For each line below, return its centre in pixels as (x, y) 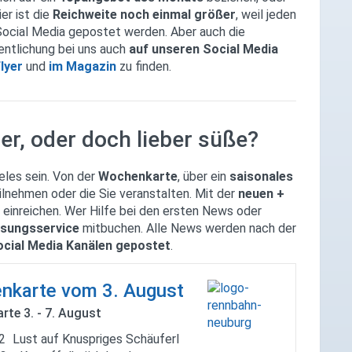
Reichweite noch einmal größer (144, 15)
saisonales (261, 176)
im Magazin (82, 67)
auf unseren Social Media (203, 49)
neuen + (261, 193)
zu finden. (145, 67)
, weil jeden (266, 15)
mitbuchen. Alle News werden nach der (188, 228)
